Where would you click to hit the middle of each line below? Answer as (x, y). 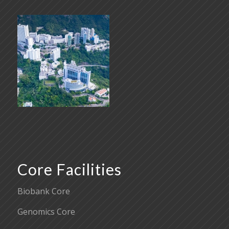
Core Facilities (69, 169)
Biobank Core (43, 191)
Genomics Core (46, 211)
